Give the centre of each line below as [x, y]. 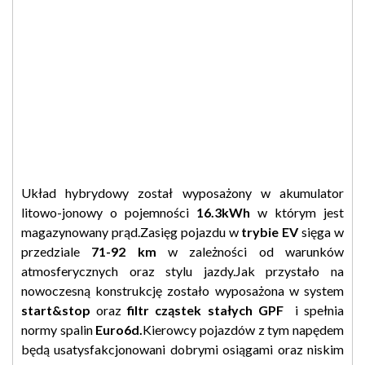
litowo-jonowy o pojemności [109, 212]
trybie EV [270, 231]
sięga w [321, 231]
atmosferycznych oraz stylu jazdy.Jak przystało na [182, 270]
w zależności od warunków [250, 251]
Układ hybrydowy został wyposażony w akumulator [182, 192]
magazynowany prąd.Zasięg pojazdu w [132, 231]
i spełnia [313, 310]
